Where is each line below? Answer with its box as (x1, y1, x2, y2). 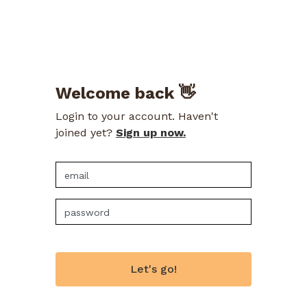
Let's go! (130, 262, 177, 275)
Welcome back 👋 (56, 84, 195, 103)
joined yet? (56, 126, 116, 139)
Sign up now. (116, 126, 186, 139)
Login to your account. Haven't (56, 110, 218, 123)
